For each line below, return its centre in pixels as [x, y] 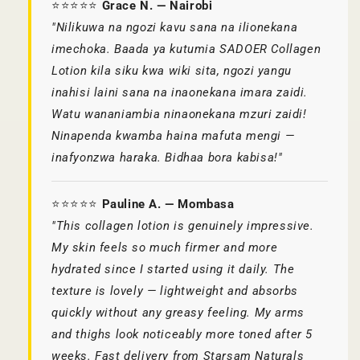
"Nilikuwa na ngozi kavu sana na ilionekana [175, 28]
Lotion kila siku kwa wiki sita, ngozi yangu [172, 71]
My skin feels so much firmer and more [165, 248]
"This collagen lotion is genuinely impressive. [183, 226]
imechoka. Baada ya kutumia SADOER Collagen [186, 49]
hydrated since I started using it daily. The [173, 270]
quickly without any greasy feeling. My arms [178, 313]
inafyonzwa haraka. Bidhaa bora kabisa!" [167, 158]
